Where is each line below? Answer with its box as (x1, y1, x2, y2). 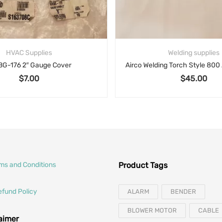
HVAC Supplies (5, 49, 52, 57)
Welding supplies (167, 49, 220, 57)
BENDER (170, 188, 196, 196)
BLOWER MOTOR (127, 207, 177, 215)
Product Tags (118, 161, 167, 170)
